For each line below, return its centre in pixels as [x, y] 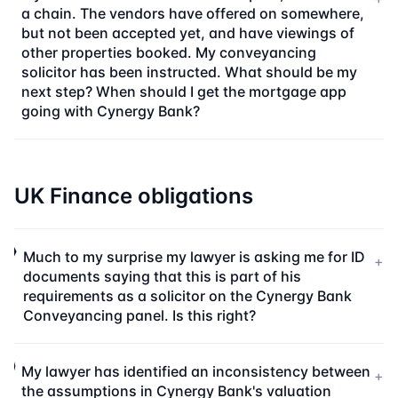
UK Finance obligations [134, 196]
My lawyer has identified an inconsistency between [196, 371]
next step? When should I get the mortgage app [184, 92]
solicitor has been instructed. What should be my [190, 72]
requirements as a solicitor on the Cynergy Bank [187, 296]
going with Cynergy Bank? [111, 111]
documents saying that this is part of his [162, 276]
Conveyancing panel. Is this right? [139, 315]
